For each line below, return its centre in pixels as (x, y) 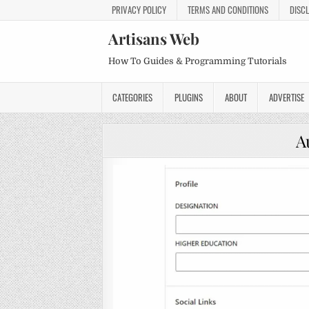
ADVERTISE (287, 98)
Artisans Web (154, 39)
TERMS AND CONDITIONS (228, 10)
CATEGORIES (132, 98)
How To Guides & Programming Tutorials (198, 61)
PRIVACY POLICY (139, 10)
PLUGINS (189, 98)
